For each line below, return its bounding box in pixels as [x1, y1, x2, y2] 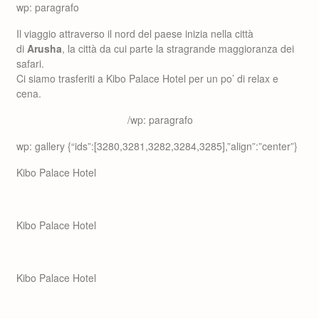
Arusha [27, 41, 62, 56]
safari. [16, 56, 44, 70]
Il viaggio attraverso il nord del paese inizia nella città [16, 26, 253, 41]
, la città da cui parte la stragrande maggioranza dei [62, 41, 294, 56]
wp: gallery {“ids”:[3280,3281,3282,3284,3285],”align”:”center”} [16, 139, 298, 153]
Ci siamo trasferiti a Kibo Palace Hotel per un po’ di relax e [16, 71, 278, 85]
